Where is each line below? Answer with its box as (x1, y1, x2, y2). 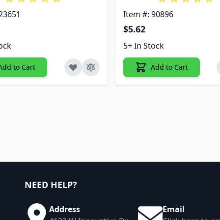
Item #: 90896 (123, 8, 173, 20)
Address (49, 203, 80, 215)
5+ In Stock (123, 40, 164, 51)
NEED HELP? (25, 178, 77, 191)
